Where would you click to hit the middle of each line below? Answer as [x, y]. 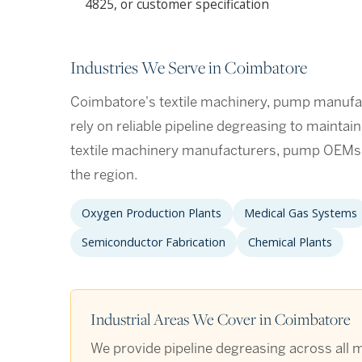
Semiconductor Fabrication [154, 242]
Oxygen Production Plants [152, 213]
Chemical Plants [290, 242]
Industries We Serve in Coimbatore [189, 67]
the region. [104, 176]
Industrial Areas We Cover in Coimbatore [221, 319]
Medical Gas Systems [301, 213]
